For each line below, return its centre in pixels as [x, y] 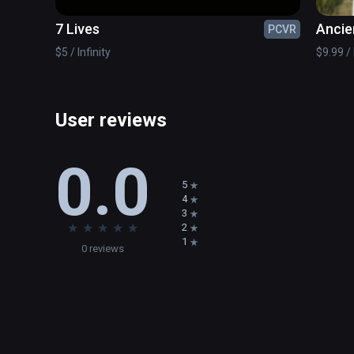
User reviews [111, 121]
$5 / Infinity [83, 53]
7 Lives [77, 29]
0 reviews [103, 249]
